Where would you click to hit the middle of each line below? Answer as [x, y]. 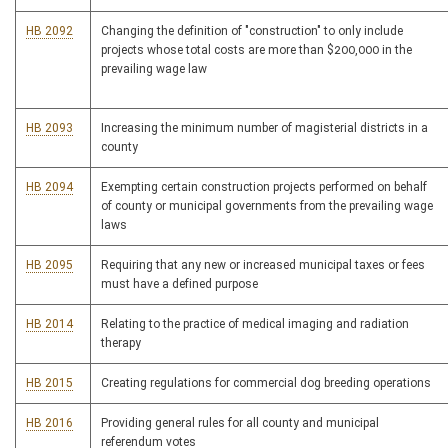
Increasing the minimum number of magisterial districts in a [264, 128]
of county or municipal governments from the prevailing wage [267, 206]
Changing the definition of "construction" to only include [252, 31]
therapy [121, 343]
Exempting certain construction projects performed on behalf [264, 187]
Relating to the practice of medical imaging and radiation [255, 324]
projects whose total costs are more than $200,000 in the [256, 50]
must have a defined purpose [179, 284]
